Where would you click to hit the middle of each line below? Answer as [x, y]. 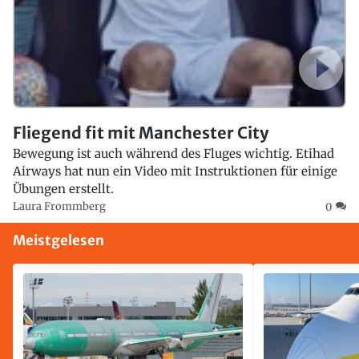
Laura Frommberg [59, 207]
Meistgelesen [58, 241]
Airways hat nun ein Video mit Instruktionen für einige [175, 171]
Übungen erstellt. [63, 189]
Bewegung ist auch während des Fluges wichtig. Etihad [173, 154]
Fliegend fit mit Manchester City [141, 133]
